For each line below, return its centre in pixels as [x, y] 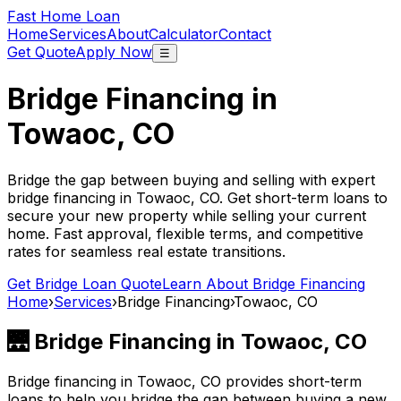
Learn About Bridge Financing [264, 283]
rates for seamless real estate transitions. [146, 251]
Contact [245, 34]
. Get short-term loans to [303, 197]
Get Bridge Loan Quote [85, 283]
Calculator [183, 34]
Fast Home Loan [64, 16]
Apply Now [114, 52]
